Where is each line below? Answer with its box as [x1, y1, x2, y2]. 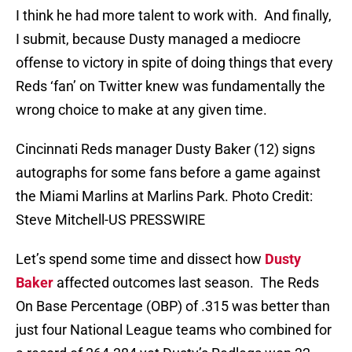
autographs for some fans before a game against [16, 164, 321, 181]
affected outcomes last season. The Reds [53, 274, 319, 291]
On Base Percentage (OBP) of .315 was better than [16, 298, 330, 315]
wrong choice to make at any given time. [16, 101, 267, 119]
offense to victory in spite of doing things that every [16, 54, 333, 71]
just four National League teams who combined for [16, 321, 332, 339]
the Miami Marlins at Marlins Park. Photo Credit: [16, 188, 313, 205]
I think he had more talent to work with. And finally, [16, 7, 332, 24]
